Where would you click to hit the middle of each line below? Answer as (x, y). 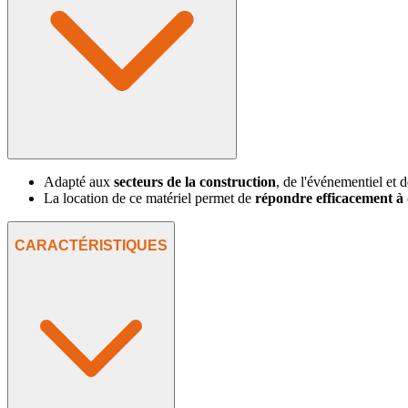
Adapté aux (79, 181)
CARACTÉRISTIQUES (91, 246)
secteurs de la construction (195, 181)
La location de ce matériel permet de (149, 198)
